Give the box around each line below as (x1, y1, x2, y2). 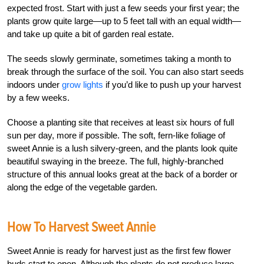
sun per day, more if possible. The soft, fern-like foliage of (7, 130, 225, 140)
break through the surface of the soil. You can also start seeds (7, 66, 244, 77)
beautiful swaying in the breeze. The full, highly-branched (7, 156, 223, 166)
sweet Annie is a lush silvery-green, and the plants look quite (7, 143, 237, 153)
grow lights (62, 79, 103, 90)
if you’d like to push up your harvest (103, 79, 241, 90)
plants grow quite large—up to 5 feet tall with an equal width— (7, 15, 241, 26)
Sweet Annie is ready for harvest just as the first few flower (7, 245, 231, 256)
